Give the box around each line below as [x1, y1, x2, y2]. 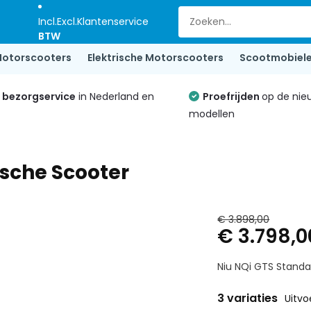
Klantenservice [77, 15, 149, 28]
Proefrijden [203, 90, 262, 103]
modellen [189, 107, 235, 121]
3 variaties [217, 290, 281, 306]
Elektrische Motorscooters [87, 50, 224, 65]
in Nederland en [75, 90, 154, 103]
